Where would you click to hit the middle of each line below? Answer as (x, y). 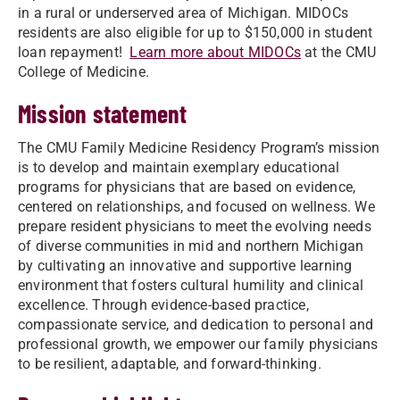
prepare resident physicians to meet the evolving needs (195, 226)
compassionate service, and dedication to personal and (196, 324)
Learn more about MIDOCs (216, 52)
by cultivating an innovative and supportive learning (185, 265)
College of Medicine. (83, 71)
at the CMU (339, 52)
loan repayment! (74, 52)
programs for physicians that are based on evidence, (187, 187)
